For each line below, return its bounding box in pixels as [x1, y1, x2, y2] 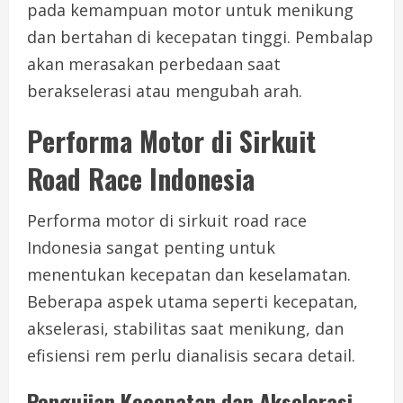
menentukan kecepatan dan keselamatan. [27, 264, 351, 286]
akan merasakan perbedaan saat [27, 53, 281, 76]
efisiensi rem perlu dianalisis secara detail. [27, 345, 355, 367]
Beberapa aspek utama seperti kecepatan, [27, 291, 358, 313]
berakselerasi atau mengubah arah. [27, 80, 302, 103]
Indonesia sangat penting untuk [27, 237, 275, 259]
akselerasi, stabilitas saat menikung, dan [27, 318, 344, 340]
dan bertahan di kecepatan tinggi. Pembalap [27, 26, 373, 49]
